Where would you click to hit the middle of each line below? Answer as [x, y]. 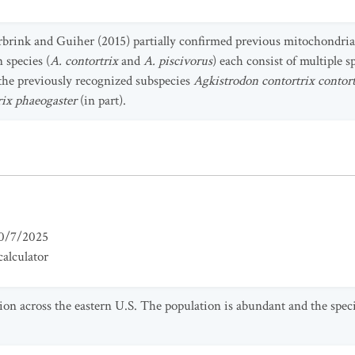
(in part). [101, 101]
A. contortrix [84, 61]
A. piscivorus [178, 61]
